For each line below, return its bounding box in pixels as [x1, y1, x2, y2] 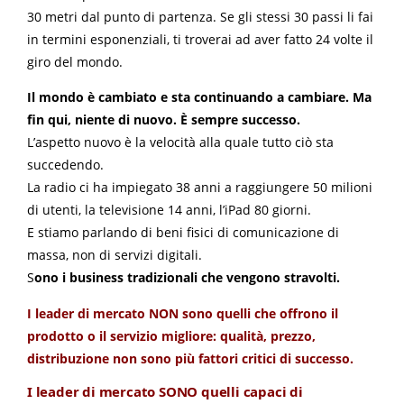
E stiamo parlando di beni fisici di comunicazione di [27, 224, 339, 242]
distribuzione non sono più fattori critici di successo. [27, 349, 353, 367]
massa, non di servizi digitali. [27, 246, 202, 264]
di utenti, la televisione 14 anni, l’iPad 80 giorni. [27, 201, 311, 219]
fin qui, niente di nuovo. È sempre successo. [27, 111, 300, 129]
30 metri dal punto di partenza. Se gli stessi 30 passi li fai [27, 8, 373, 26]
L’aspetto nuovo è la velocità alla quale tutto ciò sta [27, 133, 334, 151]
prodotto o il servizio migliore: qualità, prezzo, [27, 326, 316, 344]
